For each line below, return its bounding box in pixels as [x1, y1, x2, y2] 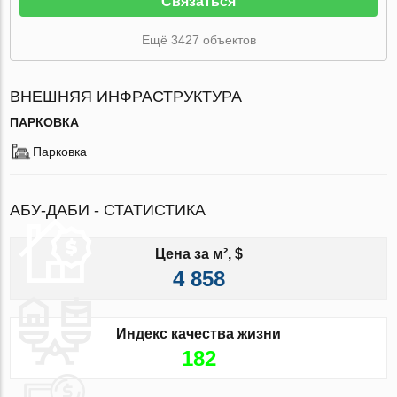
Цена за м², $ [154, 245, 243, 261]
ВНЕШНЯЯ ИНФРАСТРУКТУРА [10, 87, 243, 105]
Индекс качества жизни [116, 325, 281, 341]
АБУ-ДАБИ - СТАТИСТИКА [10, 200, 206, 219]
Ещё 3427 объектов [141, 32, 256, 47]
